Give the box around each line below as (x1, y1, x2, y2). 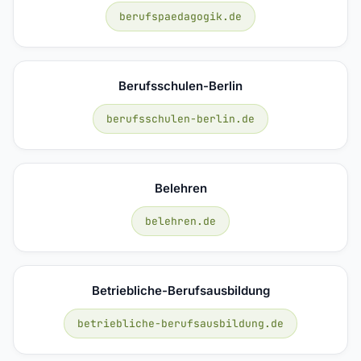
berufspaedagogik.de (119, 9, 242, 23)
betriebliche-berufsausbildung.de (77, 316, 284, 330)
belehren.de (145, 214, 216, 228)
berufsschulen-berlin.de (106, 111, 255, 126)
